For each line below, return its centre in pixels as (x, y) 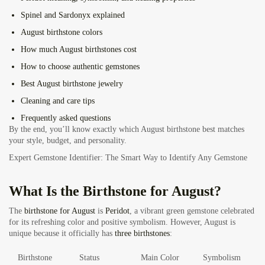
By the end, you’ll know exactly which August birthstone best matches (127, 130)
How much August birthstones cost (79, 50)
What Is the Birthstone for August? (115, 191)
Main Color (160, 258)
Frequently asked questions (66, 118)
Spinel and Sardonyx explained (73, 15)
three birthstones (142, 234)
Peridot (117, 211)
